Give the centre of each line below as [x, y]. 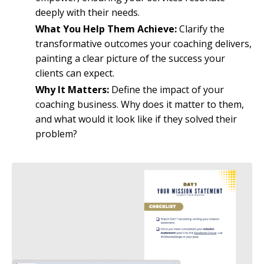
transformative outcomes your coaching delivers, [143, 43]
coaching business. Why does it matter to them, [140, 105]
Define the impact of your [168, 90]
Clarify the [202, 29]
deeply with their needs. [88, 12]
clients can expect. [75, 73]
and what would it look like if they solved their [136, 119]
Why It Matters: [73, 90]
